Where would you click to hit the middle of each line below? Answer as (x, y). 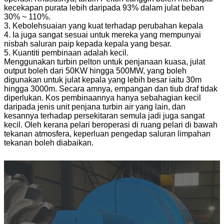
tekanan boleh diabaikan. (49, 143)
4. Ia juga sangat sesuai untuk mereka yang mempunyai (102, 35)
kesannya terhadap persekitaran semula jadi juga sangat (104, 116)
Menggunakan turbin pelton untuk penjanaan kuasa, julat (104, 62)
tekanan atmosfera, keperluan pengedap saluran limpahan (107, 134)
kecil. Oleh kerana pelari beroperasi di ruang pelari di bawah (111, 125)
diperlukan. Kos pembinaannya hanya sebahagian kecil (102, 98)
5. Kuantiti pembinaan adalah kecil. (66, 53)
